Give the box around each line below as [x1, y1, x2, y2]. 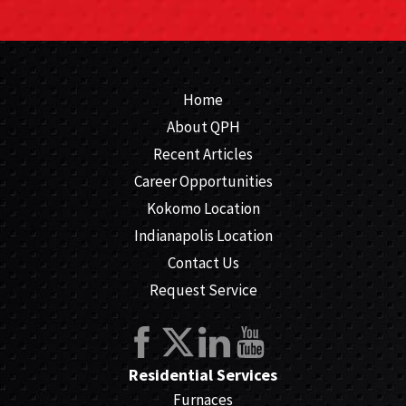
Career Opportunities [133, 171, 273, 192]
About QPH [166, 117, 240, 138]
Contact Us [167, 253, 239, 274]
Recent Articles [153, 144, 253, 165]
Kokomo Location [146, 198, 260, 219]
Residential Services [129, 364, 277, 386]
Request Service [149, 280, 257, 301]
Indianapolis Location [133, 226, 273, 246]
